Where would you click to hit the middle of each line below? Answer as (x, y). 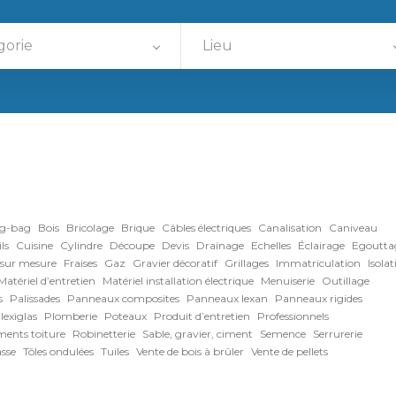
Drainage (220, 245)
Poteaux (126, 316)
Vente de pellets (289, 351)
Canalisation (290, 228)
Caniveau (353, 228)
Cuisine (34, 245)
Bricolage (90, 228)
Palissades (35, 298)
